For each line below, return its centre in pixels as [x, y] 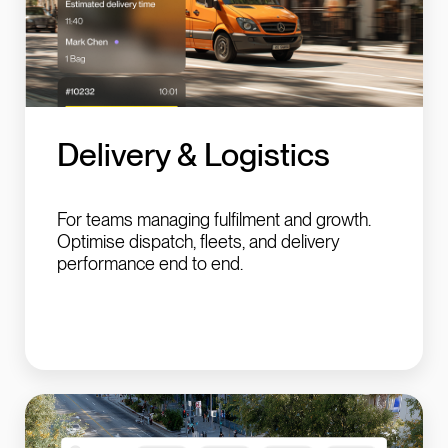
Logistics [267, 155]
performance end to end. [150, 264]
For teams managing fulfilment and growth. [214, 220]
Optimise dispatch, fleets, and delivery [198, 242]
